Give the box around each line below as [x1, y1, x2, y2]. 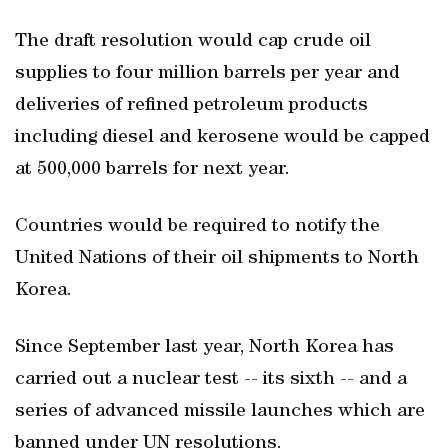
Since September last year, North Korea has [15, 338, 394, 358]
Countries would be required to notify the [15, 217, 380, 237]
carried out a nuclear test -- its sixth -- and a [15, 370, 407, 390]
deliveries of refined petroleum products [15, 96, 368, 116]
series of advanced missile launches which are [15, 402, 425, 422]
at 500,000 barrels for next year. [15, 160, 290, 180]
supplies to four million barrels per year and [15, 64, 400, 84]
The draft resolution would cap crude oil [15, 32, 371, 52]
